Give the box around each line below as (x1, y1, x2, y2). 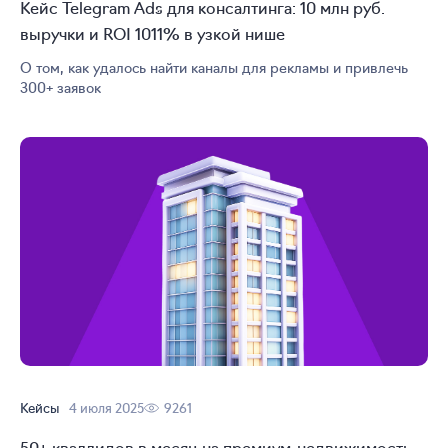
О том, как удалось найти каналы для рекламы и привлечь (20, 56, 408, 77)
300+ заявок (20, 76, 101, 97)
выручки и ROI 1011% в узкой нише (20, 21, 285, 44)
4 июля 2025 (69, 398, 144, 418)
